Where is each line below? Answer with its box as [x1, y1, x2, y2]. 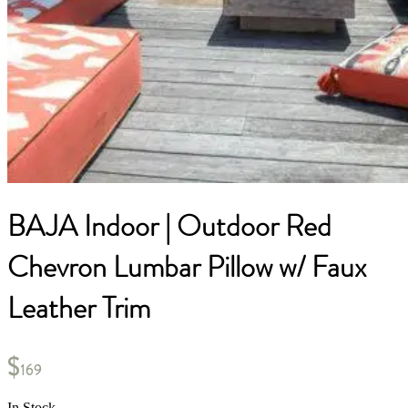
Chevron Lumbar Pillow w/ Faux [7, 247, 366, 289]
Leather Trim [7, 288, 150, 330]
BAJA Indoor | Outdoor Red [7, 206, 331, 248]
